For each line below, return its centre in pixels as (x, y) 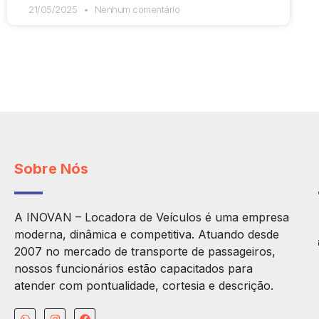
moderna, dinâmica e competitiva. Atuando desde (147, 235)
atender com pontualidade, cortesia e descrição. (144, 286)
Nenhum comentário (136, 10)
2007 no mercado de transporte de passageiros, (145, 252)
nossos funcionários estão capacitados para (134, 269)
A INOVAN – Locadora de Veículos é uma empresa (152, 218)
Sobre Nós (52, 169)
